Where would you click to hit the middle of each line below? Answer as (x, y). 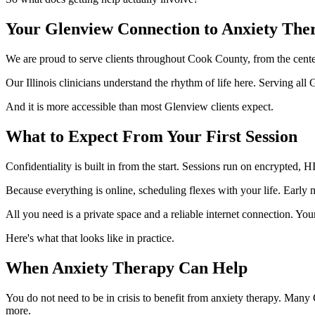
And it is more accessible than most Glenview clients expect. (140, 107)
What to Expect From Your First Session (152, 137)
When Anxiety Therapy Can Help (127, 268)
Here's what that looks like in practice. (90, 238)
